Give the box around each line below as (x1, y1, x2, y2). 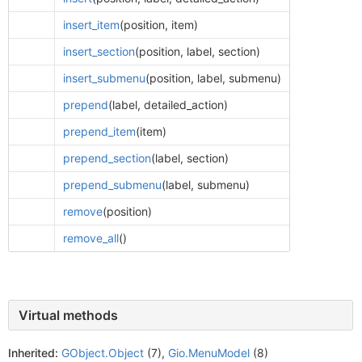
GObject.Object (61, 346, 144, 360)
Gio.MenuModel (168, 346, 250, 360)
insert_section (62, 44, 135, 58)
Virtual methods (19, 307, 118, 323)
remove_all (62, 231, 119, 245)
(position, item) (119, 18, 198, 32)
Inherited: (8, 346, 58, 360)
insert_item (62, 18, 120, 32)
